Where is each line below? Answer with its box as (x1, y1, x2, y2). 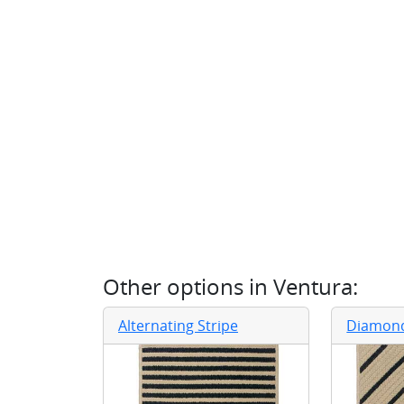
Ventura (273, 271, 353, 301)
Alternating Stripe (118, 316, 238, 335)
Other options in (103, 271, 273, 301)
